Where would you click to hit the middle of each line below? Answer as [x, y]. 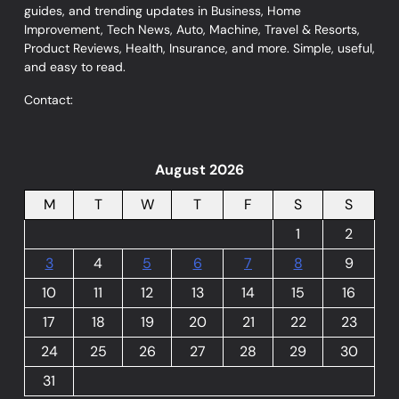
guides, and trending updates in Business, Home [163, 10]
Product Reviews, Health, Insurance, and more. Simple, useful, [199, 48]
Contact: [49, 99]
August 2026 [199, 169]
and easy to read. [75, 66]
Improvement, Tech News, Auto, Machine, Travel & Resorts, [192, 29]
